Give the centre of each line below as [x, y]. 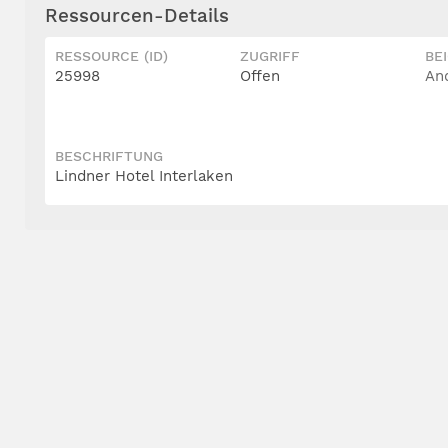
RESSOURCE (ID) [111, 55]
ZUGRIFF [270, 55]
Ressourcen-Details [137, 15]
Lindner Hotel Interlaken [144, 175]
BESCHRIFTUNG [109, 155]
